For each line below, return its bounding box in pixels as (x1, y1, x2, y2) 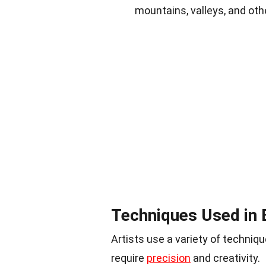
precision (147, 251, 191, 264)
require (111, 251, 147, 264)
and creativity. (191, 251, 260, 264)
